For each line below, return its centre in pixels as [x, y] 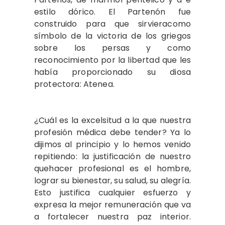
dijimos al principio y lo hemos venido [113, 144]
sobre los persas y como [113, 48]
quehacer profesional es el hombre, [113, 168]
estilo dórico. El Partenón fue [113, 12]
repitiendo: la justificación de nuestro [113, 156]
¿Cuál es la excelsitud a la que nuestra [113, 120]
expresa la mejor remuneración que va [113, 205]
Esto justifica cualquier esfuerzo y [113, 193]
